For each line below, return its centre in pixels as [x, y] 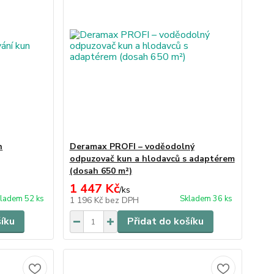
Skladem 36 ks [206, 199]
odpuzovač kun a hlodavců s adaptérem [152, 159]
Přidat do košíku [165, 221]
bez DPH [122, 200]
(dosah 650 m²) [101, 171]
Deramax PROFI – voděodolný [132, 146]
